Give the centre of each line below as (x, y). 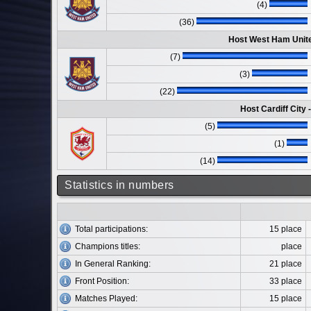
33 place (286, 281)
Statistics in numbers (119, 185)
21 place (286, 264)
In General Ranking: (113, 264)
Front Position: (102, 281)
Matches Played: (106, 299)
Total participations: (111, 229)
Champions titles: (108, 246)
